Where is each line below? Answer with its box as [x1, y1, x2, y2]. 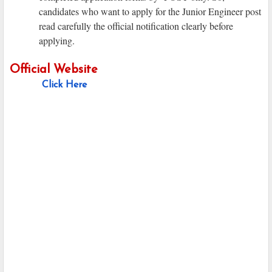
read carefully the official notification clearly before [39, 19, 233, 33]
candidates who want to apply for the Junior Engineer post [39, 5, 261, 18]
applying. [39, 34, 78, 47]
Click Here [42, 80, 87, 90]
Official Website [10, 64, 98, 76]
